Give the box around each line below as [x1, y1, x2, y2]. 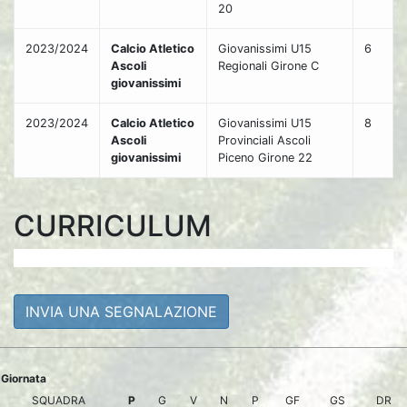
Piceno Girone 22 [218, 151, 313, 165]
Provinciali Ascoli [218, 134, 311, 148]
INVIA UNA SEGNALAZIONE [25, 303, 217, 322]
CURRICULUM [14, 208, 212, 244]
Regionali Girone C [218, 59, 319, 74]
